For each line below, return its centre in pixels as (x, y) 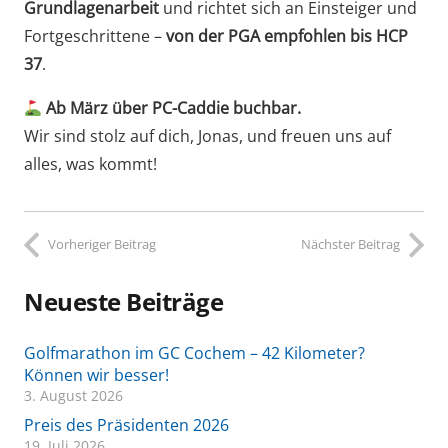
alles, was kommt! (90, 164)
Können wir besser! (96, 374)
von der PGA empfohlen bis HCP (287, 36)
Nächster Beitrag (350, 244)
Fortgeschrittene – (95, 36)
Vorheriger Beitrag (102, 244)
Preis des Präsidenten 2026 (126, 424)
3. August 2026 (73, 395)
